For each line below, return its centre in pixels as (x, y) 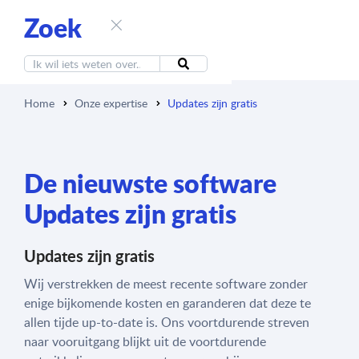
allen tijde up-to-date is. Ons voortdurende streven (167, 322)
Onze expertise (111, 103)
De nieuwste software (150, 183)
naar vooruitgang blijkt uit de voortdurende (145, 341)
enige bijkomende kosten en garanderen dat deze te (167, 303)
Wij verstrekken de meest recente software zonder (166, 284)
